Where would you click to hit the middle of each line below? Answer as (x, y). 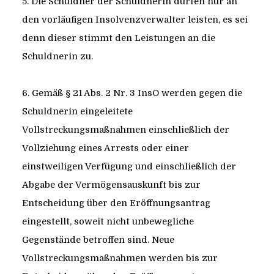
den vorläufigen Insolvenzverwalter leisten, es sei (135, 20)
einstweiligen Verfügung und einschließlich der (129, 167)
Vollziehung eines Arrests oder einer (105, 148)
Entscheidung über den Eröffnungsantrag (116, 203)
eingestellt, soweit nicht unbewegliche (108, 222)
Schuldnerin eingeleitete (77, 112)
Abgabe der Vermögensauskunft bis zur (111, 185)
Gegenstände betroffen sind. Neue (98, 240)
